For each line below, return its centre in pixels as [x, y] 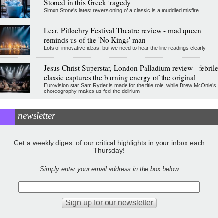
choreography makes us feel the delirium [91, 91]
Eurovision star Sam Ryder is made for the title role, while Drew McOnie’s [130, 85]
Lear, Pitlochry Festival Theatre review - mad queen [122, 30]
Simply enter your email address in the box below [109, 169]
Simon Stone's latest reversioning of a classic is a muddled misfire [121, 10]
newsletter [36, 116]
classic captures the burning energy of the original [119, 78]
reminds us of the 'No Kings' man [94, 40]
